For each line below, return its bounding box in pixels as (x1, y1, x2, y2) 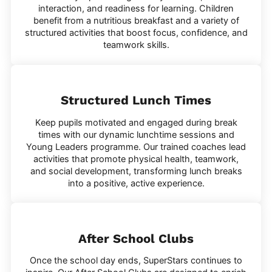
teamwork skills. (103, 39, 169, 51)
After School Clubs (78, 231, 194, 246)
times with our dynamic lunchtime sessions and (38, 129, 234, 140)
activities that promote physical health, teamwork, (33, 153, 239, 165)
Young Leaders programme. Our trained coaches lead (26, 141, 246, 152)
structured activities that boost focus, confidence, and (24, 27, 248, 39)
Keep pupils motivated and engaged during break (35, 117, 237, 128)
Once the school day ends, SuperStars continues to (30, 255, 242, 267)
